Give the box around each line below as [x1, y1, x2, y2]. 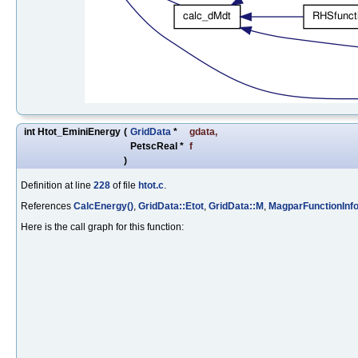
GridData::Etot [138, 200, 204, 212]
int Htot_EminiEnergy [24, 125, 121, 137]
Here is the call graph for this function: [21, 221, 184, 233]
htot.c [138, 179, 164, 191]
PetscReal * [130, 140, 186, 152]
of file [110, 179, 138, 191]
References [21, 200, 74, 212]
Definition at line [21, 179, 93, 191]
